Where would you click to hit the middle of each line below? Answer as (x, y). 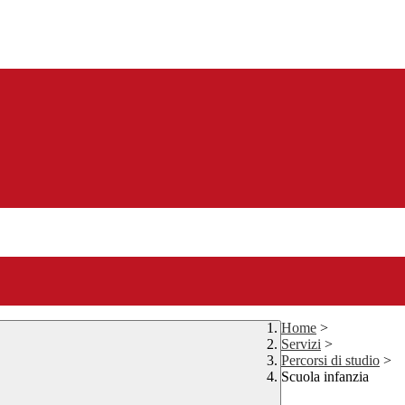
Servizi (301, 344)
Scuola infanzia (325, 377)
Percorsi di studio (330, 361)
